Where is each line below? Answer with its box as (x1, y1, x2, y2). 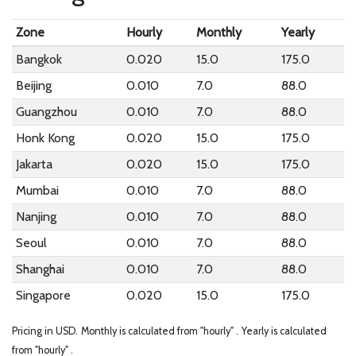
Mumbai (15, 183, 59, 198)
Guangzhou (15, 104, 77, 119)
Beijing (15, 78, 52, 93)
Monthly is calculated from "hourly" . (81, 325, 238, 337)
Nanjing (15, 209, 56, 224)
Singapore (15, 288, 71, 303)
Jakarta (15, 157, 52, 172)
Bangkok (15, 52, 62, 67)
